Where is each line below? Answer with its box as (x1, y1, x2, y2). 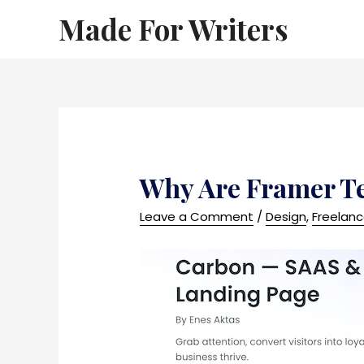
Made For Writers (58, 10, 288, 48)
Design (266, 208, 307, 226)
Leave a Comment (140, 208, 254, 226)
